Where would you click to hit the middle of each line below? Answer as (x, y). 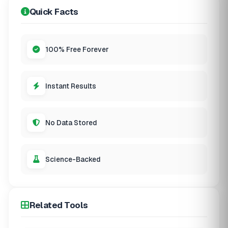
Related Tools (59, 205)
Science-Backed (73, 159)
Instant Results (71, 86)
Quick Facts (54, 12)
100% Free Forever (77, 49)
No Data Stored (71, 122)
